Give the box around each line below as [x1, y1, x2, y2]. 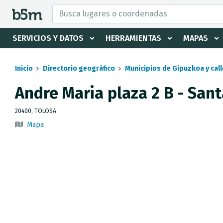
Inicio [15, 64, 33, 73]
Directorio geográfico [43, 64, 115, 73]
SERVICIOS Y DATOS [12, 33, 84, 43]
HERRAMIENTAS [106, 33, 161, 43]
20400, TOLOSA [15, 108, 56, 114]
